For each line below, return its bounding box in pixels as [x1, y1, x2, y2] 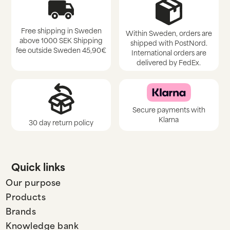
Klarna [159, 113, 179, 124]
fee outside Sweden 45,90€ [16, 44, 107, 55]
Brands [6, 204, 36, 218]
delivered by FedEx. [137, 56, 201, 67]
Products [6, 189, 46, 203]
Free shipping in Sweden [21, 25, 102, 36]
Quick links [11, 158, 66, 175]
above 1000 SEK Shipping [20, 34, 103, 46]
